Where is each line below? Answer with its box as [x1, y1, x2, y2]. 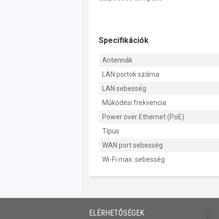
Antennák [102, 56, 132, 65]
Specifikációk [99, 36, 149, 45]
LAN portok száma [102, 70, 159, 79]
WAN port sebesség [102, 141, 163, 150]
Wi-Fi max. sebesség [102, 155, 165, 164]
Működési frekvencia [102, 99, 166, 107]
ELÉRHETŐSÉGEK [89, 208, 144, 218]
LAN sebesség [102, 85, 146, 93]
